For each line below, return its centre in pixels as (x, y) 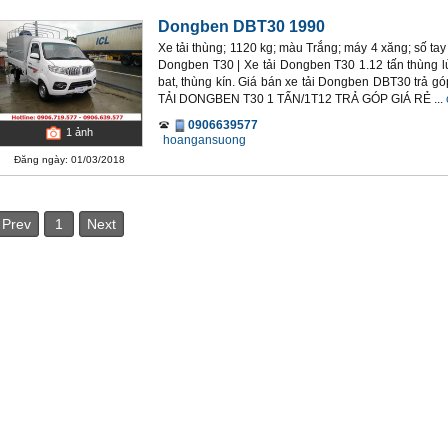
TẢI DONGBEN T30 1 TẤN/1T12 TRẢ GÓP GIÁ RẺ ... (300, 99)
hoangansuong (204, 140)
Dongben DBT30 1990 (241, 26)
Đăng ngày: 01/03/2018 (69, 159)
